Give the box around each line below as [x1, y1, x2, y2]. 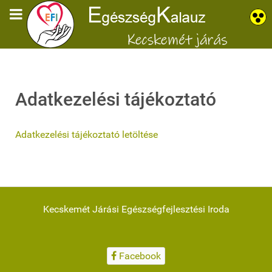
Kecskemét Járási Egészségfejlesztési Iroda [42, 203, 229, 215]
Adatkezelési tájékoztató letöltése [15, 129, 158, 140]
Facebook [119, 250, 161, 262]
